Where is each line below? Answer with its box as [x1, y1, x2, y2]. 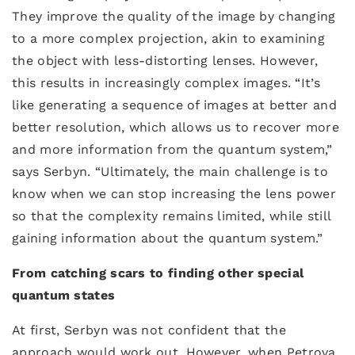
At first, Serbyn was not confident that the [12, 323, 286, 338]
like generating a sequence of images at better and [12, 97, 337, 113]
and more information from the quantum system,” [12, 142, 333, 157]
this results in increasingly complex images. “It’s [12, 75, 320, 90]
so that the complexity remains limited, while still [12, 208, 331, 223]
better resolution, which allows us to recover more [12, 120, 339, 135]
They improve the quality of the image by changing [12, 9, 336, 24]
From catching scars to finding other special [12, 265, 304, 281]
